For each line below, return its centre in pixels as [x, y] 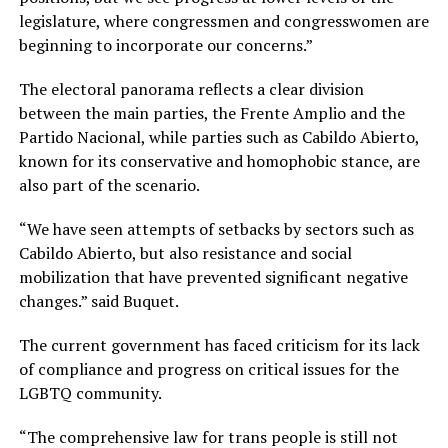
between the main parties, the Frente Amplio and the [211, 112]
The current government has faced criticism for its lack [219, 344]
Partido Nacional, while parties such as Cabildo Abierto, [218, 136]
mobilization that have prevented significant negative [213, 276]
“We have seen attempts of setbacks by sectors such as [216, 228]
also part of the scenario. [110, 184]
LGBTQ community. [91, 392]
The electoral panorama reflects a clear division [191, 88]
